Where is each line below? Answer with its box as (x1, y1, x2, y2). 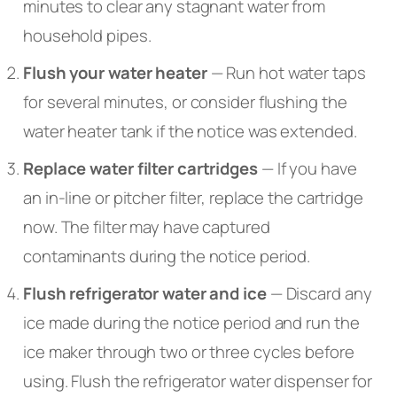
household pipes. (23, 23, 152, 47)
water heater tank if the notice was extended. (23, 119, 357, 143)
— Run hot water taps (206, 60, 366, 84)
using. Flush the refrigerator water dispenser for (23, 370, 373, 393)
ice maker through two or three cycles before (23, 340, 354, 364)
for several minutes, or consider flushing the (23, 90, 347, 113)
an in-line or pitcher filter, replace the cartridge (23, 186, 363, 210)
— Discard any (266, 282, 372, 306)
